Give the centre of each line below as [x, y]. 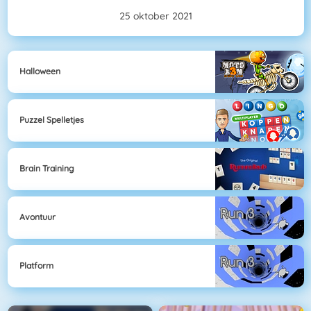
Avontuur [37, 217]
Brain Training [47, 169]
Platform [36, 266]
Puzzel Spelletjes [52, 120]
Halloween [40, 72]
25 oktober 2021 [155, 16]
